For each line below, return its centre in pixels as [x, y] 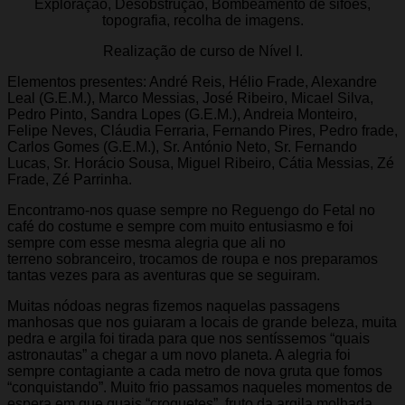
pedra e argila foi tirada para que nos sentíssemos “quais [188, 338]
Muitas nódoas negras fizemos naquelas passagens [174, 306]
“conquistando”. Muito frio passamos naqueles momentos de [200, 387]
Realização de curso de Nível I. [202, 51]
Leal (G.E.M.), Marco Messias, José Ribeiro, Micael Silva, [190, 98]
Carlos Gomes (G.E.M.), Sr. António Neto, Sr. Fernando [182, 146]
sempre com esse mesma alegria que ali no [146, 242]
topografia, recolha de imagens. [202, 20]
